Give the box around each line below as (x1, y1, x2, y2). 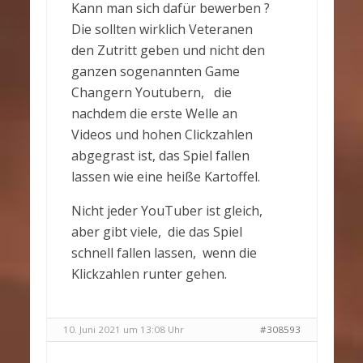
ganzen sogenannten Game (70, 62, 240, 80)
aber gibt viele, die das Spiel (70, 223, 242, 241)
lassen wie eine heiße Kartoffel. (70, 168, 260, 186)
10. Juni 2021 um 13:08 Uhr (62, 323, 184, 335)
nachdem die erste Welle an (70, 105, 237, 122)
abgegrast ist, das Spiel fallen (70, 147, 250, 164)
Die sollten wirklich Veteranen (70, 20, 253, 38)
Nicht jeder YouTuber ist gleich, (70, 202, 263, 220)
